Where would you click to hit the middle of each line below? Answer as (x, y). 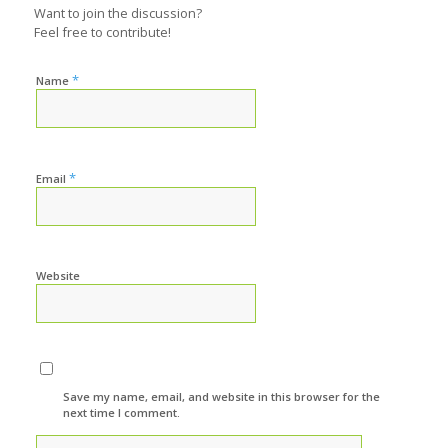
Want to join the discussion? (117, 13)
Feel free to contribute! (102, 32)
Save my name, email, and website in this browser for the (222, 397)
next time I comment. (122, 413)
